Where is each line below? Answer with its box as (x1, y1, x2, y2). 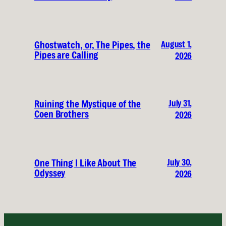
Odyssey (34, 167, 66, 180)
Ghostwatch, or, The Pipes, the (34, 39, 150, 51)
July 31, (168, 97, 192, 109)
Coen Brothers (34, 108, 89, 121)
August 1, (161, 38, 192, 50)
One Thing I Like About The (34, 157, 137, 169)
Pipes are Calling (34, 49, 99, 62)
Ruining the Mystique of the (34, 98, 141, 110)
